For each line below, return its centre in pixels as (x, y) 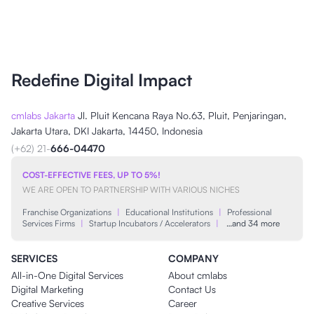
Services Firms (49, 223)
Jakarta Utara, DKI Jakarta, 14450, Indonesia (107, 130)
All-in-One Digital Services (67, 275)
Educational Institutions (169, 212)
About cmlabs (198, 275)
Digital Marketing (47, 289)
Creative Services (48, 303)
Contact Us (192, 289)
